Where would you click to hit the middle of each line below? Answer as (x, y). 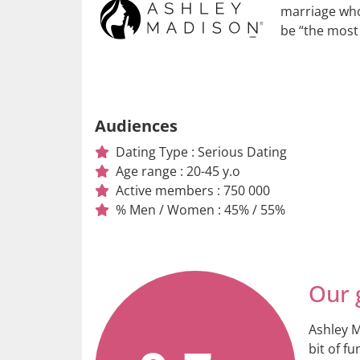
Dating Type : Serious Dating (201, 151)
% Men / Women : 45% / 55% (200, 209)
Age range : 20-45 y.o (178, 171)
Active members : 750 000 (193, 190)
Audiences (136, 125)
